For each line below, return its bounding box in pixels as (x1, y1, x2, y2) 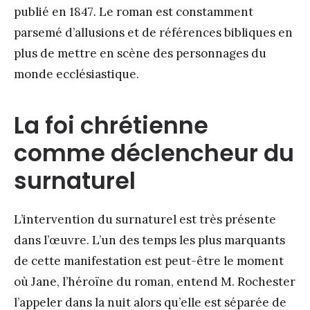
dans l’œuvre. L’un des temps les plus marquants (14, 232, 285, 248)
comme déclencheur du (14, 137, 294, 170)
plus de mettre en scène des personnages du (14, 46, 266, 62)
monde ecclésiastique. (14, 66, 139, 82)
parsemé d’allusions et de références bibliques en (14, 25, 293, 41)
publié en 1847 (14, 4, 93, 20)
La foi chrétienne (14, 109, 208, 143)
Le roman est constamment (96, 4, 253, 20)
